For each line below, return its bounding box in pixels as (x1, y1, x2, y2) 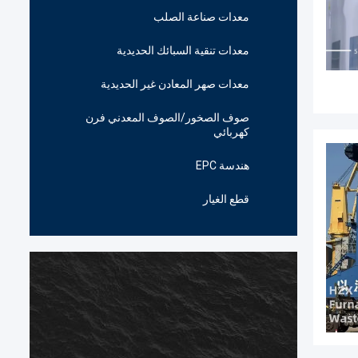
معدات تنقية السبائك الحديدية (117, 44, 249, 57)
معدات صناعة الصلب (153, 10, 249, 23)
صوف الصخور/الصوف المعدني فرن (86, 111, 249, 124)
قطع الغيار (203, 193, 249, 205)
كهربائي (213, 125, 249, 138)
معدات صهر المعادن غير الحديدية (101, 78, 249, 90)
